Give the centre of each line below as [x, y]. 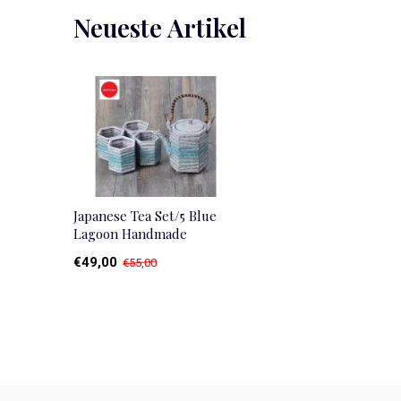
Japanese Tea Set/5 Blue [145, 216]
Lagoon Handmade [130, 234]
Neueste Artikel [160, 27]
